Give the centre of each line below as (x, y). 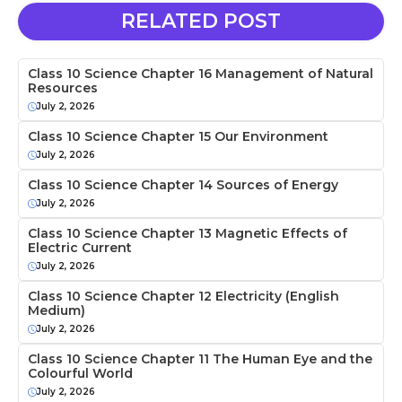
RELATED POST (201, 22)
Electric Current (80, 248)
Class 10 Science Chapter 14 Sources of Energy (183, 185)
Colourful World (80, 374)
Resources (63, 88)
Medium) (57, 311)
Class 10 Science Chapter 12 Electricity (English (184, 297)
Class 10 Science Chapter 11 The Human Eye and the (200, 359)
